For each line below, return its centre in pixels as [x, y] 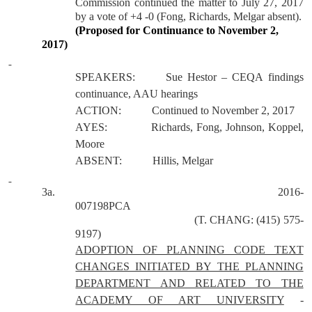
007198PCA [103, 206]
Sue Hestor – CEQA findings [234, 77]
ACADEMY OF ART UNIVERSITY [180, 300]
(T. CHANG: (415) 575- [249, 220]
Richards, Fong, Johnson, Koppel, [227, 127]
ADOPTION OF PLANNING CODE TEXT [189, 250]
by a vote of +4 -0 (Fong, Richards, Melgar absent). [189, 16]
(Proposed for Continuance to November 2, [177, 30]
